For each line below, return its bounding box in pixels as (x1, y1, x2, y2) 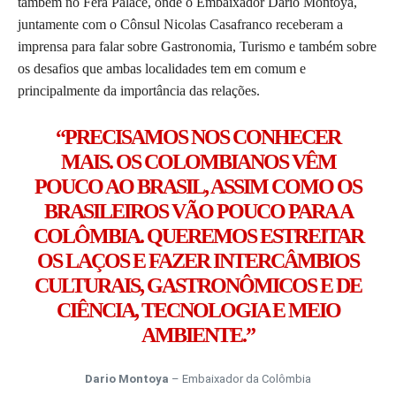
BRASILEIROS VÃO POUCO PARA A (43, 200, 353, 224)
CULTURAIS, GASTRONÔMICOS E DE (34, 274, 362, 298)
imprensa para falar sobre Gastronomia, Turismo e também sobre (18, 39, 377, 55)
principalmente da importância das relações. (18, 83, 260, 99)
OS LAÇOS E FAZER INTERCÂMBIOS (37, 249, 359, 273)
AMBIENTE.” (141, 324, 255, 347)
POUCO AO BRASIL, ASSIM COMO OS (34, 175, 362, 199)
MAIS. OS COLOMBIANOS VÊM (60, 150, 336, 174)
